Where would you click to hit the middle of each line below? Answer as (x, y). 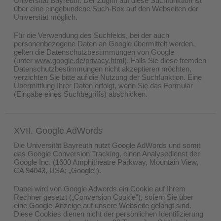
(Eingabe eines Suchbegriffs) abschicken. (81, 94)
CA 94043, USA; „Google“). (57, 170)
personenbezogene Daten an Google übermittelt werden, (104, 43)
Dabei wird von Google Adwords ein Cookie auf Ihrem (100, 188)
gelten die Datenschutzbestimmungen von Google (94, 52)
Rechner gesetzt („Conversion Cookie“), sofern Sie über (104, 197)
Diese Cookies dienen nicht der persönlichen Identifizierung (109, 214)
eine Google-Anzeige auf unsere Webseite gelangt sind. (103, 205)
